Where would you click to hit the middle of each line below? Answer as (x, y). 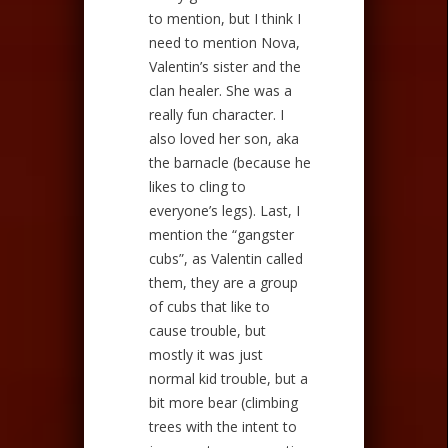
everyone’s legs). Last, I (224, 210)
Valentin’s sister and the (225, 66)
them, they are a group (223, 282)
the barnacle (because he (230, 162)
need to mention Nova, (224, 42)
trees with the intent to (223, 426)
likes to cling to (197, 186)
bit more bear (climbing (223, 402)
